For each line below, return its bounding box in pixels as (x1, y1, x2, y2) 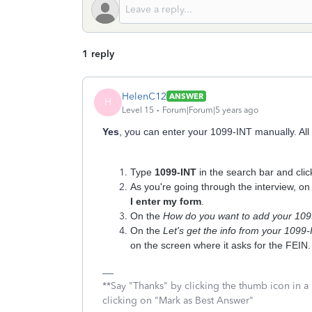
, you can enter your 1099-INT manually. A (119, 126, 305, 137)
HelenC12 (122, 90, 166, 102)
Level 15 (122, 104, 154, 115)
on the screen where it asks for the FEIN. (130, 240, 311, 251)
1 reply (82, 48, 114, 60)
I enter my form (130, 196, 201, 207)
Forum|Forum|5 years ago (162, 104, 258, 115)
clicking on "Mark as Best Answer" (102, 295, 253, 306)
